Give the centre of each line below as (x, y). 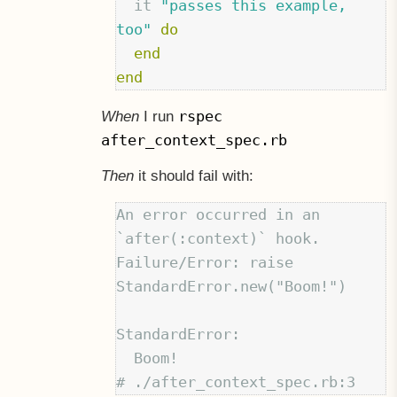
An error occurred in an (218, 215)
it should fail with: (193, 175)
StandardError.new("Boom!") (232, 287)
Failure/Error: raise (205, 263)
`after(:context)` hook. (218, 239)
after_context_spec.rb (194, 140)
